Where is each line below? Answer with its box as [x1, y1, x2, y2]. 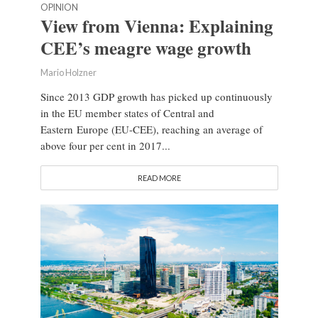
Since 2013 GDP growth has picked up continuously [40, 89, 273, 104]
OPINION [40, 2, 78, 13]
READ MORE [137, 173, 181, 183]
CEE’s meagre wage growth [40, 35, 251, 62]
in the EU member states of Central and [40, 106, 214, 121]
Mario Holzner [40, 67, 97, 79]
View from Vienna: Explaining [40, 13, 273, 40]
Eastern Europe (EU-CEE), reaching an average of [40, 122, 263, 137]
